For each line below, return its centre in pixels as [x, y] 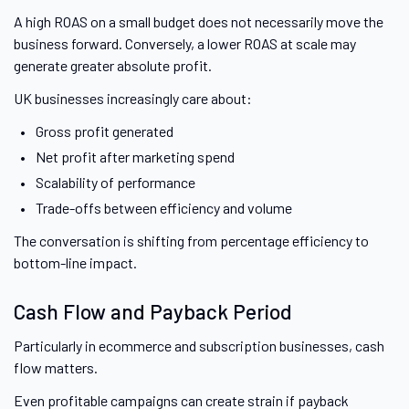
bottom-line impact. [75, 263]
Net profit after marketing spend [135, 157]
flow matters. [56, 368]
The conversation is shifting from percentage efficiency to [191, 241]
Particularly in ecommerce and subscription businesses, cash [199, 346]
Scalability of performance [115, 183]
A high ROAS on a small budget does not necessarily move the [199, 22]
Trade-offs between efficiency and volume [163, 208]
